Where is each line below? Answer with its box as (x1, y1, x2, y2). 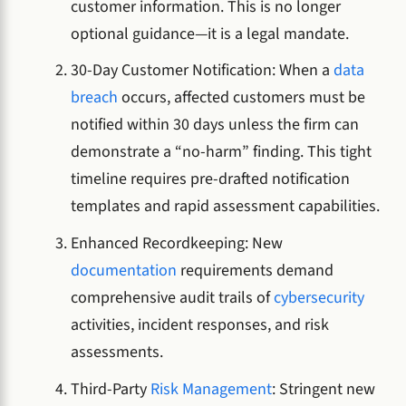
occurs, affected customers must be (118, 86, 365, 110)
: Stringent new (272, 377, 375, 401)
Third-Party (71, 377, 150, 401)
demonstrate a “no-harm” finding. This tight (71, 140, 372, 164)
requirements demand (177, 259, 333, 283)
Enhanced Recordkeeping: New (71, 232, 283, 256)
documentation (71, 259, 177, 283)
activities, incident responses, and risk (71, 314, 329, 337)
